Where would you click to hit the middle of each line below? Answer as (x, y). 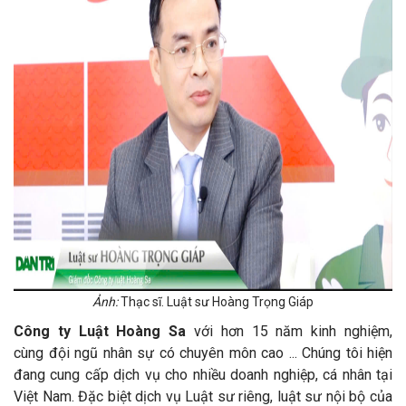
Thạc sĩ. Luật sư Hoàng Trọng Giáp (216, 301)
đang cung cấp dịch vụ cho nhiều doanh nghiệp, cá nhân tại (203, 375)
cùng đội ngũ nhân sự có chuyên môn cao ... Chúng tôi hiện (203, 353)
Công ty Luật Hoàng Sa (100, 332)
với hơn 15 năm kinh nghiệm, (290, 332)
